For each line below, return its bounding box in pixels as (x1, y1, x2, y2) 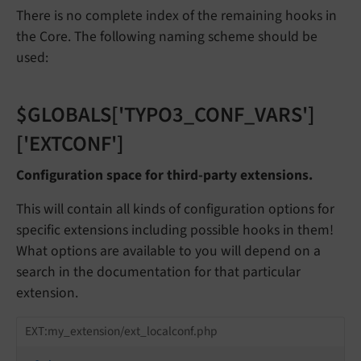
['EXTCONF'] (16, 128, 124, 160)
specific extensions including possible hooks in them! (16, 219, 334, 240)
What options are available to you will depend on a (16, 240, 321, 261)
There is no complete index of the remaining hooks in (16, 5, 337, 26)
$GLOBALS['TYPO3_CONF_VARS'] (16, 99, 315, 131)
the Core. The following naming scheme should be (16, 26, 317, 47)
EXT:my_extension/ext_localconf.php (24, 322, 218, 341)
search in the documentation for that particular (16, 261, 301, 282)
